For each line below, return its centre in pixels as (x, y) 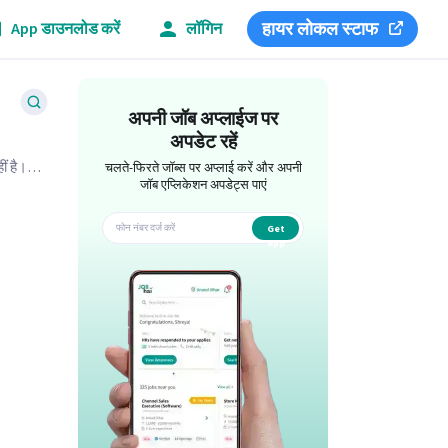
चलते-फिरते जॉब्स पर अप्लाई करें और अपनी (203, 168)
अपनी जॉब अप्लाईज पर (203, 119)
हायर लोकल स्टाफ (320, 29)
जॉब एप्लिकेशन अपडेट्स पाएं (203, 185)
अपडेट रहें (203, 142)
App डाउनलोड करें (65, 28)
